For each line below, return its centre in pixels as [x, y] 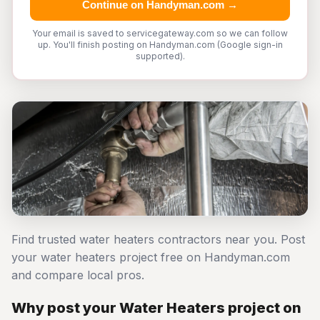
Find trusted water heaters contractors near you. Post [158, 239]
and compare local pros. [78, 275]
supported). [160, 56]
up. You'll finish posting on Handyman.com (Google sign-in [160, 45]
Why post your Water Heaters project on [156, 308]
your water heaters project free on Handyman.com [151, 257]
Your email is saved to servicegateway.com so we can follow [160, 33]
